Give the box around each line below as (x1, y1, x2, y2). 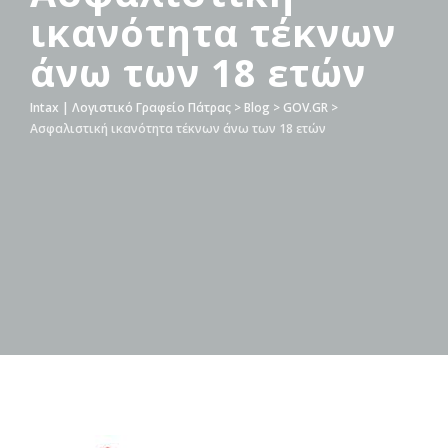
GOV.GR (283, 98, 328, 116)
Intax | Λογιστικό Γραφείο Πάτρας (30, 98, 231, 116)
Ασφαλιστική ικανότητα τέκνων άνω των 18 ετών (30, 119, 326, 137)
